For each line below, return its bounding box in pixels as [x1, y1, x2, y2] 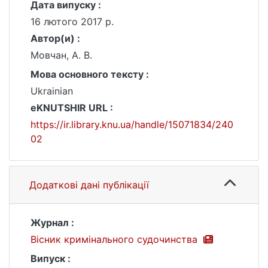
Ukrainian [31, 85, 73, 97]
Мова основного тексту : [31, 68, 149, 80]
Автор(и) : [31, 32, 80, 44]
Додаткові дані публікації [29, 179, 149, 191]
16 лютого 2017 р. [31, 16, 114, 28]
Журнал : [31, 217, 74, 229]
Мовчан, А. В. [31, 49, 92, 61]
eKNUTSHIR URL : [31, 102, 113, 114]
